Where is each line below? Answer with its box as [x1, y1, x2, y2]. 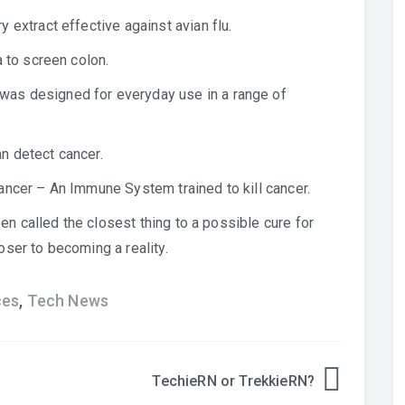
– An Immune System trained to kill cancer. [33, 180, 311, 197]
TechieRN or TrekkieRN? [152, 372, 315, 390]
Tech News [26, 292, 109, 310]
